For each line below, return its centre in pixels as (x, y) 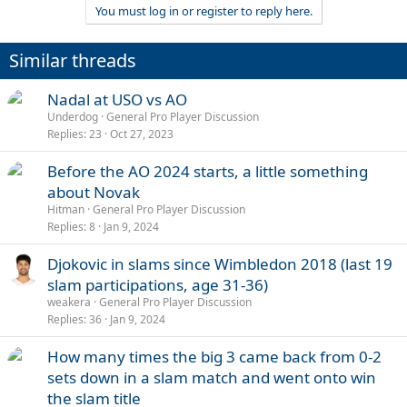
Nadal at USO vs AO (117, 99)
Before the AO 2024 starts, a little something (208, 171)
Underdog (73, 117)
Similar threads (73, 60)
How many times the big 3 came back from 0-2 (214, 357)
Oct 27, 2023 (142, 134)
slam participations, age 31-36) (158, 285)
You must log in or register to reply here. (203, 11)
